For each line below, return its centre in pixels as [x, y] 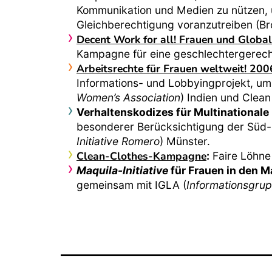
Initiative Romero [118, 141]
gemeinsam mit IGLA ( [131, 185]
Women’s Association [128, 97]
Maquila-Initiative [122, 170]
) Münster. [185, 141]
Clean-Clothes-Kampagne [141, 156]
